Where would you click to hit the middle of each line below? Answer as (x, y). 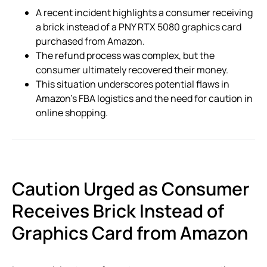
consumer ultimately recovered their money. (132, 70)
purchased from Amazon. (90, 41)
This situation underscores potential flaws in (133, 84)
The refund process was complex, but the (125, 56)
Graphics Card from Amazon (130, 233)
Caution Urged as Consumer (131, 189)
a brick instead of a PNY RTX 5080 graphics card (139, 27)
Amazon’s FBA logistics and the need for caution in (144, 99)
